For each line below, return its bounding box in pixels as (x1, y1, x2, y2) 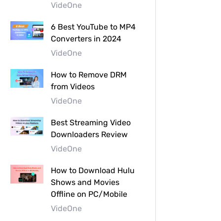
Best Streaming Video (51, 117, 131, 127)
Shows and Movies (51, 177, 119, 187)
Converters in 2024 (51, 34, 121, 43)
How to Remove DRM (51, 70, 127, 79)
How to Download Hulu (51, 165, 135, 175)
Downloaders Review (51, 129, 128, 139)
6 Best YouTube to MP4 (51, 22, 136, 32)
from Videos (51, 81, 95, 91)
